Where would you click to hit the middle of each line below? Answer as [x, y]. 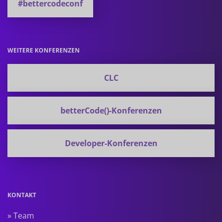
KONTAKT [22, 195]
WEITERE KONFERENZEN [44, 50]
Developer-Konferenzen [111, 143]
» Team [21, 215]
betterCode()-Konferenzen [111, 110]
